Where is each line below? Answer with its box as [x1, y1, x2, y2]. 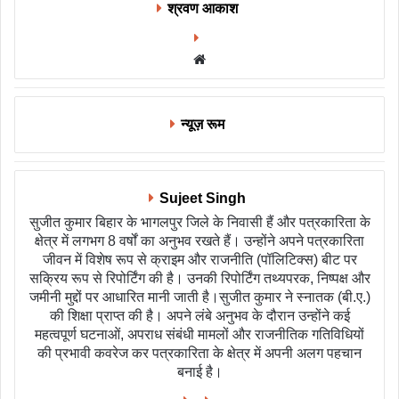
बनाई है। [176, 363, 223, 380]
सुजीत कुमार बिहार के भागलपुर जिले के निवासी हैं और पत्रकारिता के [28, 214, 370, 231]
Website [209, 51, 259, 67]
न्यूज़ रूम [181, 117, 224, 133]
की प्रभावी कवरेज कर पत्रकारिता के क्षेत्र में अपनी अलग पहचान [37, 345, 362, 362]
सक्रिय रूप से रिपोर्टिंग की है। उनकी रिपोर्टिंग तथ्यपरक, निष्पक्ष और [28, 270, 370, 287]
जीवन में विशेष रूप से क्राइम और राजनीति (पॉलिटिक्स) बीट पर [42, 251, 357, 268]
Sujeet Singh [159, 191, 246, 207]
